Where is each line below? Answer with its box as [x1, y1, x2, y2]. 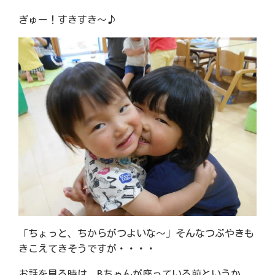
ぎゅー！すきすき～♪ [18, 13, 117, 27]
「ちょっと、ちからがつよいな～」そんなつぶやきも [18, 227, 254, 241]
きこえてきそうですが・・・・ [18, 242, 156, 256]
